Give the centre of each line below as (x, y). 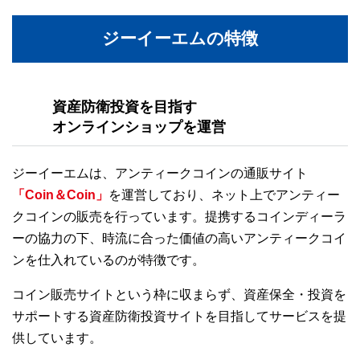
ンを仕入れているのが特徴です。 (108, 260)
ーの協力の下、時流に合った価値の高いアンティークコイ (179, 238)
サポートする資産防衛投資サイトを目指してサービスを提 (179, 316)
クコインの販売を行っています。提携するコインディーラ (179, 217)
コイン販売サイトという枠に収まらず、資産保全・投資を (179, 295)
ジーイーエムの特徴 (180, 39)
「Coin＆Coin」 (60, 195)
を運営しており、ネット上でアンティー (224, 195)
